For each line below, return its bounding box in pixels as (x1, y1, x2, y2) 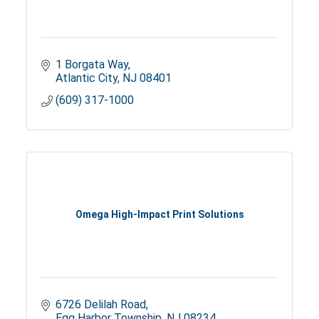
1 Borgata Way (56, 57, 129, 71)
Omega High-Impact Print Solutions (75, 209, 244, 221)
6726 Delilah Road (56, 297, 147, 311)
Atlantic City (56, 70, 118, 85)
